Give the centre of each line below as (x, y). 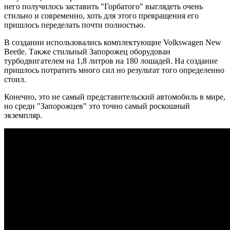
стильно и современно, (45, 15)
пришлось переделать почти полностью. (75, 25)
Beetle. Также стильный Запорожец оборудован (87, 51)
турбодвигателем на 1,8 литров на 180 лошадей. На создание (111, 61)
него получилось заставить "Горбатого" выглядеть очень (103, 6)
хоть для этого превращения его (143, 15)
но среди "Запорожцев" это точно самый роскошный (97, 106)
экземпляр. (23, 115)
